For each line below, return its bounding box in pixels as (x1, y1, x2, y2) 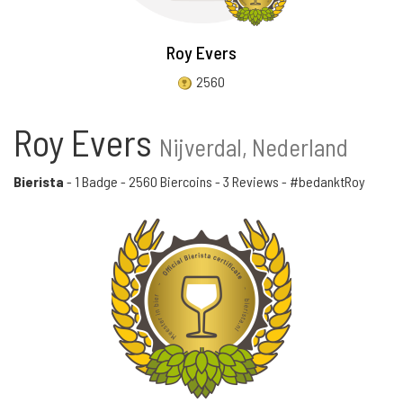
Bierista (13, 173, 64, 190)
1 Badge (75, 173, 118, 190)
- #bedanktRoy (279, 173, 365, 190)
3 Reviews (223, 173, 279, 190)
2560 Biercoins (129, 173, 212, 190)
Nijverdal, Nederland (159, 132, 348, 161)
